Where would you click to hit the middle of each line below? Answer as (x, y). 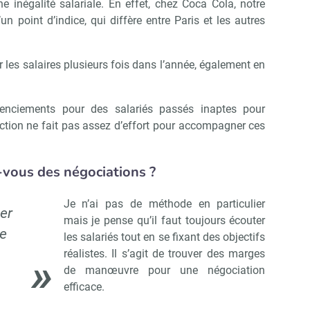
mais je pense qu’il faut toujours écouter (164, 221)
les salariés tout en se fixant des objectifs (164, 237)
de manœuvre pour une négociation (164, 271)
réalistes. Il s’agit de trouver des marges (164, 254)
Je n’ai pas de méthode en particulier (164, 204)
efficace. (84, 287)
